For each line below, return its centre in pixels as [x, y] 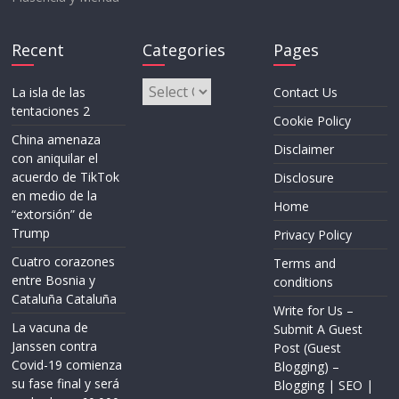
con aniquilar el [55, 158]
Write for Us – [313, 310]
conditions [303, 281]
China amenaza [57, 139]
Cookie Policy [312, 120]
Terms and [304, 263]
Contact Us [305, 92]
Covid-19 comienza [67, 364]
